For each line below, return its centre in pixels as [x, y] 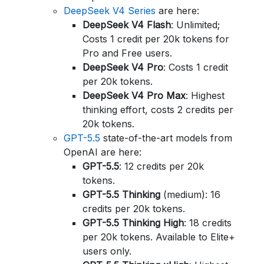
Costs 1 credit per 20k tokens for [156, 39]
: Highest [205, 95]
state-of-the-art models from [166, 138]
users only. [107, 251]
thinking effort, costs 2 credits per [158, 110]
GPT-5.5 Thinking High [133, 223]
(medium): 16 [190, 194]
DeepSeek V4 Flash [127, 25]
